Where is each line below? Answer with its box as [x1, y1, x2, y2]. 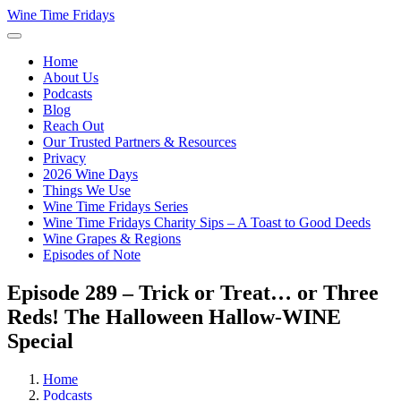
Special [7, 328, 73, 353]
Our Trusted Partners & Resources [43, 134, 236, 149]
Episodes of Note [43, 247, 141, 262]
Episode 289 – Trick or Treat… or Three [7, 280, 379, 304]
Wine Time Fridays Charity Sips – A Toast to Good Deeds [43, 215, 371, 230]
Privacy [43, 150, 86, 166]
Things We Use [43, 183, 131, 198]
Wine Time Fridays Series [43, 199, 188, 214]
